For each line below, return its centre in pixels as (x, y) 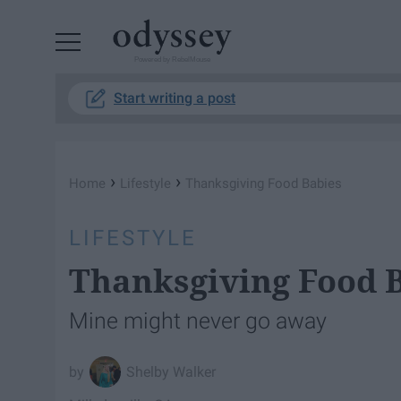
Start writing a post (175, 98)
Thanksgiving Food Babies (264, 183)
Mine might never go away (198, 321)
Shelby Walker (171, 371)
